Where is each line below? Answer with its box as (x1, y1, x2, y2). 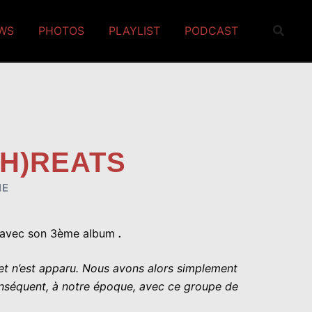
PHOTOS (38, 24, 84, 38)
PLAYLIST (109, 24, 160, 38)
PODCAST (185, 24, 238, 38)
